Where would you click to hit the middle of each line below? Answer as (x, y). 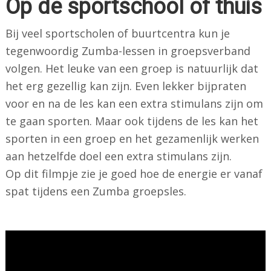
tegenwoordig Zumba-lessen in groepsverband (128, 51)
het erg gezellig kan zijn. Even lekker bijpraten (126, 86)
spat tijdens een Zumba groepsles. (96, 191)
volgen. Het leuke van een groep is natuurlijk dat (132, 68)
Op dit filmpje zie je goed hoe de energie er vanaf (134, 173)
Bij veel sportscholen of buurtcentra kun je (117, 33)
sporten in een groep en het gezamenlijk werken (132, 138)
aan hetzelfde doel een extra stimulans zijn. (120, 156)
